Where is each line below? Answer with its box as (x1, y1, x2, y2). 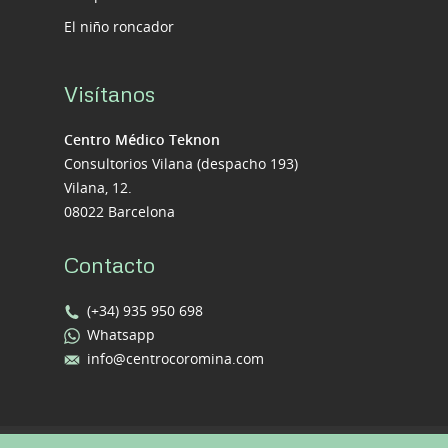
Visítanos (64, 80, 155, 108)
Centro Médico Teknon (64, 130, 220, 150)
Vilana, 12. (64, 178, 132, 198)
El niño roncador (64, 17, 174, 37)
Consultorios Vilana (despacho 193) (64, 154, 298, 174)
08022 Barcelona (64, 202, 175, 222)
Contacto (64, 251, 155, 279)
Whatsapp (87, 325, 155, 345)
